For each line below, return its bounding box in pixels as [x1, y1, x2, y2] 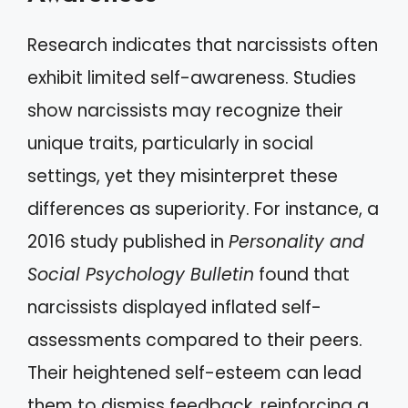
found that [254, 262, 350, 288]
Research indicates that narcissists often [27, 33, 378, 58]
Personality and [229, 229, 364, 255]
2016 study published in [27, 229, 229, 255]
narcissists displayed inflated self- [27, 295, 321, 321]
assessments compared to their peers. [27, 328, 362, 353]
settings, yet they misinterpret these [27, 164, 338, 189]
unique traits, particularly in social [27, 131, 313, 157]
